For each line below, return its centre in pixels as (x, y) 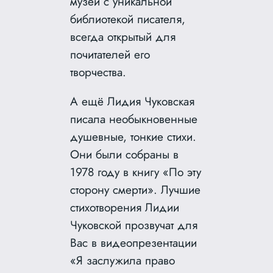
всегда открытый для (123, 37)
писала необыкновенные (134, 119)
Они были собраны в (125, 154)
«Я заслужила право (123, 261)
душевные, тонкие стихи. (133, 137)
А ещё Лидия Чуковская (133, 101)
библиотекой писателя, (128, 19)
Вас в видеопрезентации (134, 243)
